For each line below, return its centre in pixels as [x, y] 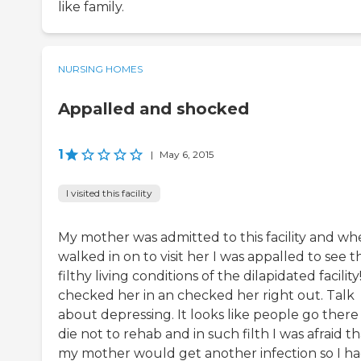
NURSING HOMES [100, 69]
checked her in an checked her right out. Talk [206, 296]
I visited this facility [109, 193]
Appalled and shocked [154, 109]
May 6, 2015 [187, 155]
